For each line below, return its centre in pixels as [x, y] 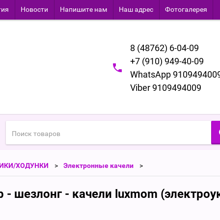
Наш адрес [136, 9]
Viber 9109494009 [166, 88]
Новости [34, 9]
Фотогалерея [186, 9]
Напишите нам [83, 9]
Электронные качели [98, 165]
